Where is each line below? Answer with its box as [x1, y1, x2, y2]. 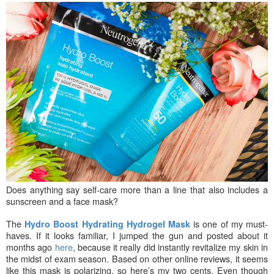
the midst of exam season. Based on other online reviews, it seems [6, 251, 268, 265]
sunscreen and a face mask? [6, 194, 120, 207]
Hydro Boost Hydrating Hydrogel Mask [24, 217, 191, 230]
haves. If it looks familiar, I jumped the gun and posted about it [6, 228, 268, 242]
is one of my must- [193, 217, 268, 230]
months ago [6, 240, 55, 253]
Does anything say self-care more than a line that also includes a [6, 182, 268, 196]
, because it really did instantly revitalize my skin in [72, 240, 268, 253]
